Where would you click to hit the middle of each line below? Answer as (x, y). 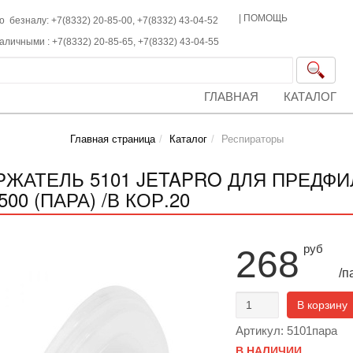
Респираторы (252, 139)
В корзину (322, 305)
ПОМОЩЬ (266, 18)
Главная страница (112, 139)
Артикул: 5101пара (286, 331)
